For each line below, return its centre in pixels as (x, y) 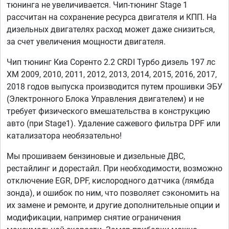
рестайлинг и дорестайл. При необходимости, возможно (114, 169)
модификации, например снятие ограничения (94, 218)
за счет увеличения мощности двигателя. (86, 42)
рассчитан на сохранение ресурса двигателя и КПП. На (112, 17)
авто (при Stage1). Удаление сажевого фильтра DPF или (113, 124)
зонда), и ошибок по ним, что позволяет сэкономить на (113, 193)
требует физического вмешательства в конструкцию (108, 111)
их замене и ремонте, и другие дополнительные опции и (113, 205)
